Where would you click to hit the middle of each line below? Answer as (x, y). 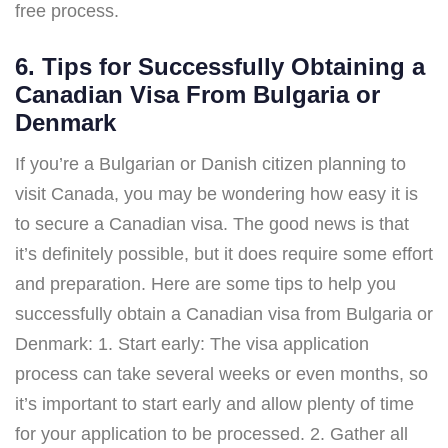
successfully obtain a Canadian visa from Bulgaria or (224, 313)
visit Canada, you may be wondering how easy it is (216, 193)
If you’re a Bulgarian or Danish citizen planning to (210, 163)
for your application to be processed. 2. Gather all (211, 433)
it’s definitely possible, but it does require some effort (224, 253)
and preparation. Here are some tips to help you (205, 283)
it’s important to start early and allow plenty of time (214, 403)
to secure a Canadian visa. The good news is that (212, 223)
